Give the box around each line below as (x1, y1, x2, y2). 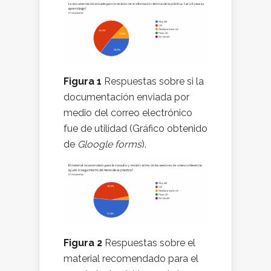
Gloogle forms (77, 139, 142, 150)
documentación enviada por (64, 91, 189, 103)
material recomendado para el (64, 252, 198, 264)
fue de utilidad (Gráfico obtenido (64, 123, 207, 134)
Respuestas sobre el (102, 237, 195, 249)
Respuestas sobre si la (102, 76, 204, 87)
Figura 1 (64, 76, 102, 87)
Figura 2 (64, 237, 102, 249)
